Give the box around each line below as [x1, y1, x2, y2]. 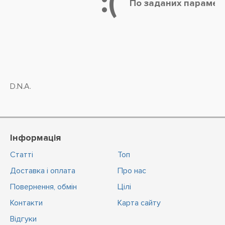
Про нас [118, 166, 146, 176]
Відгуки [10, 214, 37, 224]
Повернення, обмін [10, 182, 77, 192]
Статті [10, 150, 33, 160]
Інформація [10, 132, 61, 143]
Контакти [10, 198, 43, 208]
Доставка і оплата [10, 166, 75, 176]
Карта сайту [118, 198, 161, 208]
